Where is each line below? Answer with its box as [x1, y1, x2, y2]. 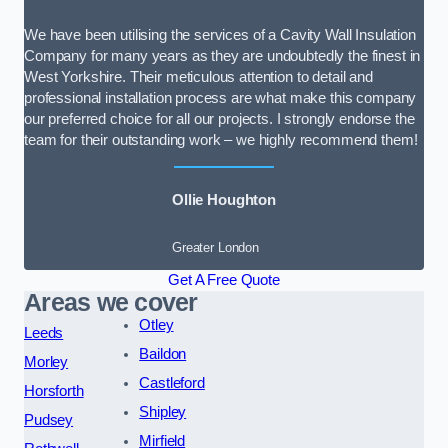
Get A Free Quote [168, 272, 280, 289]
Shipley [139, 404, 187, 421]
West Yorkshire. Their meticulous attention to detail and [24, 69, 373, 86]
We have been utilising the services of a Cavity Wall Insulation [24, 27, 416, 44]
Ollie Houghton [172, 191, 276, 208]
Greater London [172, 240, 259, 256]
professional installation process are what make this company [24, 90, 417, 107]
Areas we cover [24, 289, 198, 317]
